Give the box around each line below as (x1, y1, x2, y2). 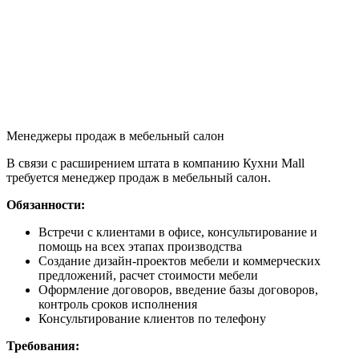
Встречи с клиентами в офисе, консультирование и (38, 224, 317, 239)
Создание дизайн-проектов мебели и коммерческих (38, 253, 321, 268)
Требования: (6, 338, 79, 353)
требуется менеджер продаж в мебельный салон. (6, 170, 271, 184)
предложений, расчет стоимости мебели (38, 268, 258, 282)
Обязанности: (6, 197, 85, 212)
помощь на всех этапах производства (38, 239, 242, 253)
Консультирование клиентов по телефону (38, 311, 266, 325)
